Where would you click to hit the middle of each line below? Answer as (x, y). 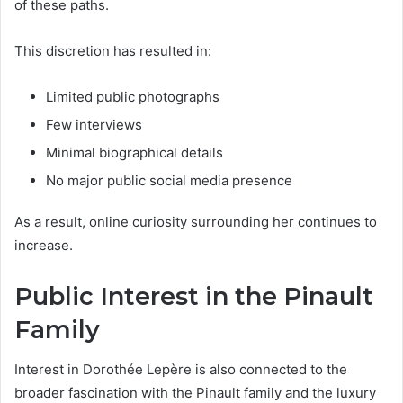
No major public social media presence (169, 180)
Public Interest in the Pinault (194, 296)
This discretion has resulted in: (113, 50)
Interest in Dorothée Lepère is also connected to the (181, 370)
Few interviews (94, 124)
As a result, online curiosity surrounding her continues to (196, 221)
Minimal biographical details (134, 152)
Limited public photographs (133, 96)
